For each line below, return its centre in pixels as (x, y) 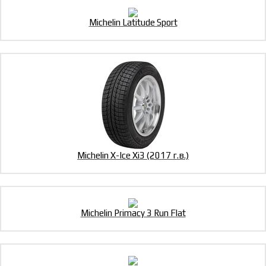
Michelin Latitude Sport (133, 23)
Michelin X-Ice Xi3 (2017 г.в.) (133, 156)
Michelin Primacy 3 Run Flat (133, 213)
